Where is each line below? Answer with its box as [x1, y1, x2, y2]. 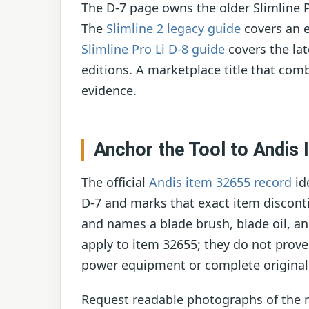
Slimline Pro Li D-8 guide [81, 41, 225, 58]
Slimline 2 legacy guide [106, 20, 241, 37]
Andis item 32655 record [149, 174, 292, 191]
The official [81, 174, 149, 191]
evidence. [81, 82, 137, 99]
